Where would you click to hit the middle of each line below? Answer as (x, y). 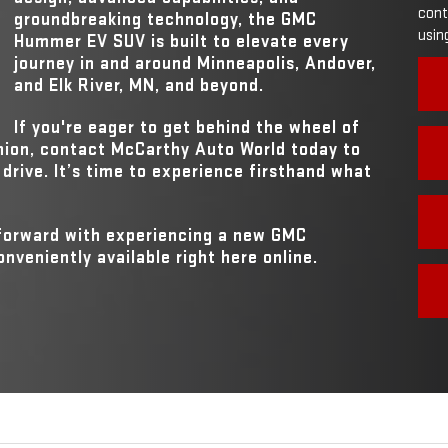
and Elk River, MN (84, 85)
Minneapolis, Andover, (286, 63)
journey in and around (105, 63)
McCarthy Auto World (198, 149)
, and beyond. (209, 85)
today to (323, 149)
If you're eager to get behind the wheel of (187, 127)
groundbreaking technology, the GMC (165, 19)
